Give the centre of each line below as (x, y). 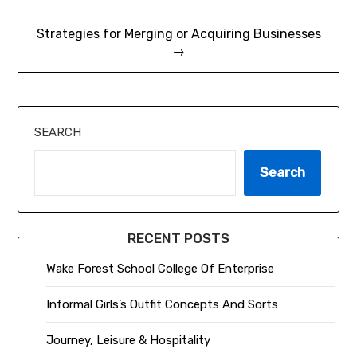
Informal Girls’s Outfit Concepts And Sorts (163, 305)
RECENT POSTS (178, 239)
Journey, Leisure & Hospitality (129, 341)
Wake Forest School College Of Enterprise (161, 269)
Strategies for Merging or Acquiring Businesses (178, 34)
